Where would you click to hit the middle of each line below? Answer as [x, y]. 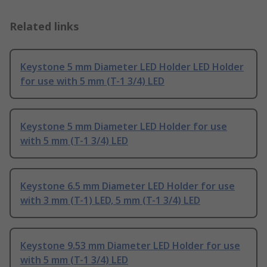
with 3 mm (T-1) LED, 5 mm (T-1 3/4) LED [110, 201]
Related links [44, 27]
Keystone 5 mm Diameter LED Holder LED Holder [132, 67]
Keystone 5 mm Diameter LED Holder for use [124, 127]
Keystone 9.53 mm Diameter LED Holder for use [130, 246]
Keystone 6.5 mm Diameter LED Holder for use [128, 186]
